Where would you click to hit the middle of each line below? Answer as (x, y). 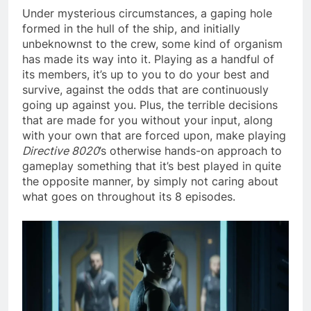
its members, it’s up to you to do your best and (146, 74)
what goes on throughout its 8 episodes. (129, 196)
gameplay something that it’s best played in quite (152, 166)
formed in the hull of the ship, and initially (131, 28)
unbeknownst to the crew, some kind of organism (152, 43)
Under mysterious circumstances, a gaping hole (147, 13)
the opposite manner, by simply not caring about (150, 181)
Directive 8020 (61, 150)
